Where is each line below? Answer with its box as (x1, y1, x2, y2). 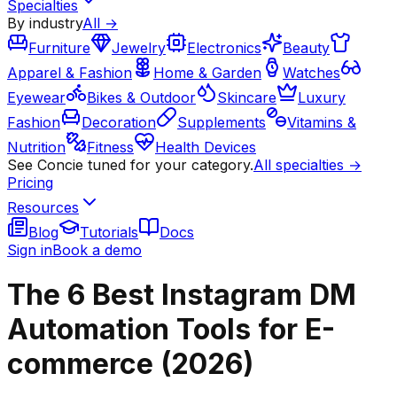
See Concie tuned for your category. (7, 156, 253, 174)
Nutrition (7, 138, 66, 156)
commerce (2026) (7, 346, 253, 382)
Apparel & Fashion (7, 64, 132, 82)
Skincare (217, 89, 276, 106)
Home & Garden (153, 64, 261, 82)
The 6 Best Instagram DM (7, 277, 356, 313)
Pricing (7, 174, 53, 191)
